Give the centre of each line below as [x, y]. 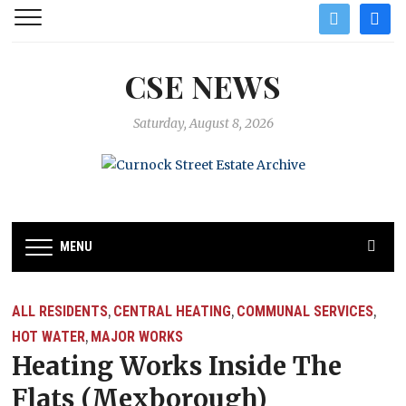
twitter [338, 13]
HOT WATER [49, 337]
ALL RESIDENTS [60, 312]
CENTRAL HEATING [173, 312]
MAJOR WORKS [137, 337]
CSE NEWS [203, 86]
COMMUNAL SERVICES [305, 312]
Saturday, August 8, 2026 [203, 123]
